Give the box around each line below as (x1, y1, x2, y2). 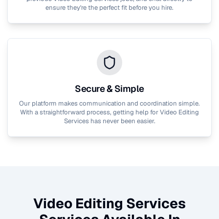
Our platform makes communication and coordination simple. (19, 99, 200, 108)
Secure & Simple (75, 83, 144, 95)
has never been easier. (88, 116, 155, 125)
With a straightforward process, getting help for (20, 108, 160, 116)
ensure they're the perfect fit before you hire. (45, 3, 174, 12)
